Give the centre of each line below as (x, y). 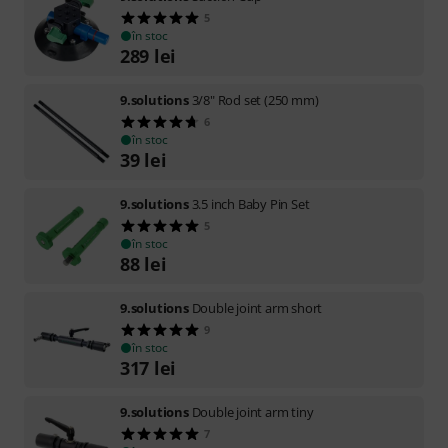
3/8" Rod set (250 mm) (255, 99)
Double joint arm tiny (252, 411)
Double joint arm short (257, 307)
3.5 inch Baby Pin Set (250, 203)
